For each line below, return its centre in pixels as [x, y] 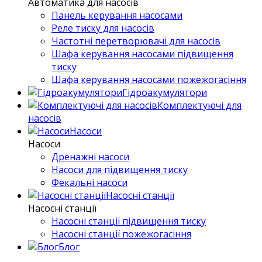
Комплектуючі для [199, 105]
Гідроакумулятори [165, 92]
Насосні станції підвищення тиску [129, 221]
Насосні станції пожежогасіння [121, 234]
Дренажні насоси [90, 157]
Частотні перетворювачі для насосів [136, 41]
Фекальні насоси [89, 182]
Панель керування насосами [117, 15]
